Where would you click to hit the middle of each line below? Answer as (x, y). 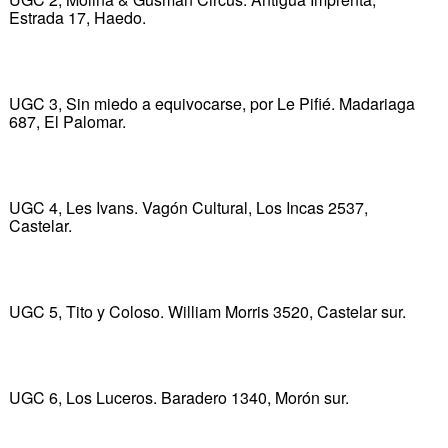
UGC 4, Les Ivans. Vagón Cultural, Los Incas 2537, (188, 207)
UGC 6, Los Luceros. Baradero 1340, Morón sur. (178, 397)
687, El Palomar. (67, 121)
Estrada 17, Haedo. (77, 17)
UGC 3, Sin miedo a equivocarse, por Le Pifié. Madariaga (211, 103)
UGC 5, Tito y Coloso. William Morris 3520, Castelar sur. (207, 311)
